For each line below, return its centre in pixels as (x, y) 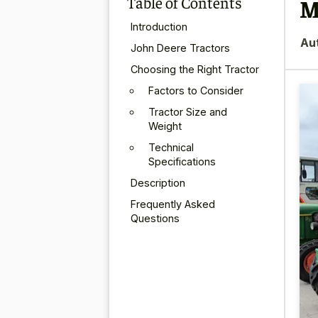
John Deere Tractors (180, 48)
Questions (155, 218)
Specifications (182, 161)
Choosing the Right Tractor (195, 69)
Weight (165, 126)
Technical (171, 147)
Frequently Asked (173, 204)
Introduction (159, 26)
